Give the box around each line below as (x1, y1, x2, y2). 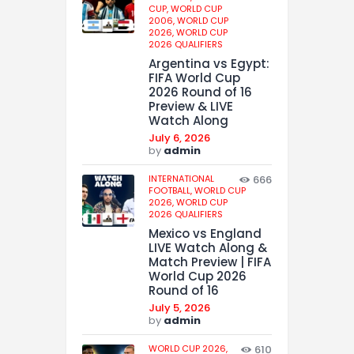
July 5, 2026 (149, 299, 210, 315)
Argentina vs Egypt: (149, 55, 269, 72)
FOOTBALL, (149, 183, 194, 197)
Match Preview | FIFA (149, 253, 271, 270)
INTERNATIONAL (149, 171, 214, 185)
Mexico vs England (149, 224, 262, 242)
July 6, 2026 (149, 130, 210, 145)
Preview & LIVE (149, 97, 233, 115)
